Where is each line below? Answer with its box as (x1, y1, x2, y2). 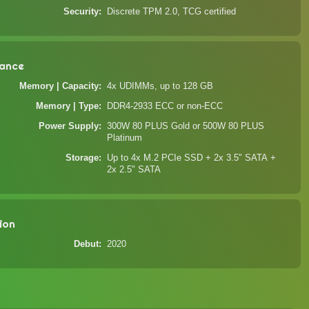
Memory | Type (36, 101, 99, 111)
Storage (66, 153, 99, 163)
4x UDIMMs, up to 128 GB (107, 81, 214, 91)
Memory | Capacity (19, 81, 99, 91)
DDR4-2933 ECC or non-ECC (107, 101, 223, 111)
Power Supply (39, 121, 99, 131)
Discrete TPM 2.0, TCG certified (107, 7, 237, 17)
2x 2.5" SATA (107, 165, 161, 175)
